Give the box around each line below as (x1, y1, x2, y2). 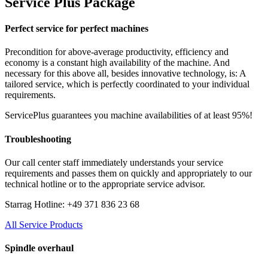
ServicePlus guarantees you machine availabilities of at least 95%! (5, 110, 252, 121)
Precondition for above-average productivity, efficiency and (5, 47, 229, 57)
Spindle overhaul (5, 243, 74, 254)
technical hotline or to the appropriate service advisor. (5, 178, 205, 189)
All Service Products (5, 219, 83, 230)
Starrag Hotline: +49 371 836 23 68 (5, 199, 139, 209)
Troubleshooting (5, 133, 71, 144)
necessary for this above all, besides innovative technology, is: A (5, 68, 246, 79)
